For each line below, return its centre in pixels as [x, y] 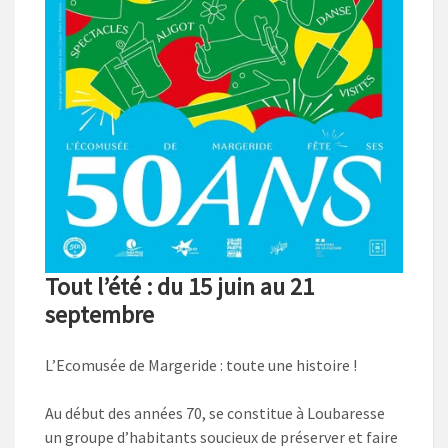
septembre [99, 314]
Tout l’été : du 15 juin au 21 [179, 286]
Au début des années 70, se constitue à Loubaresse [215, 412]
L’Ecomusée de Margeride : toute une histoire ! [201, 364]
